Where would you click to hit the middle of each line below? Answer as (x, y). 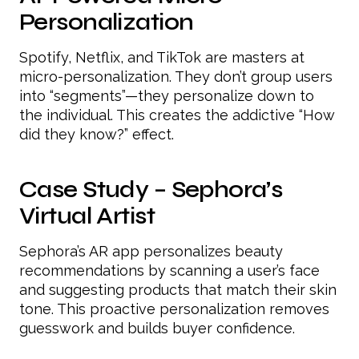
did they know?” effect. (97, 135)
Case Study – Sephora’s (151, 190)
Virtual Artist (87, 216)
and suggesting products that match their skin (178, 290)
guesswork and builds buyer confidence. (157, 329)
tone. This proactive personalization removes (174, 309)
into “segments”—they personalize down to (167, 96)
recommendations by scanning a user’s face (169, 271)
